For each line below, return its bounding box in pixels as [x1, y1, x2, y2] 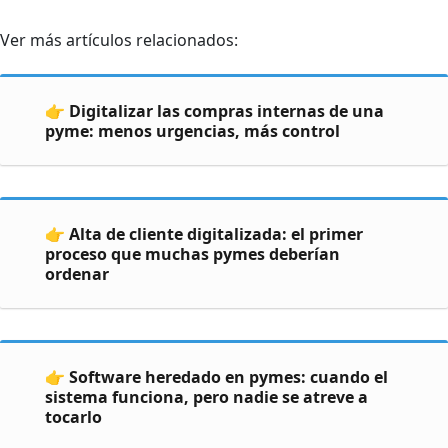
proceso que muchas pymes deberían [44, 243, 340, 265]
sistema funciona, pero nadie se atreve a [44, 386, 368, 408]
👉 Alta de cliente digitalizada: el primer [44, 223, 363, 245]
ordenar [44, 263, 109, 285]
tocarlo [44, 406, 102, 428]
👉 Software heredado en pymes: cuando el [44, 366, 388, 388]
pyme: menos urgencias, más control [44, 120, 340, 142]
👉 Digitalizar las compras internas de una [44, 100, 384, 122]
